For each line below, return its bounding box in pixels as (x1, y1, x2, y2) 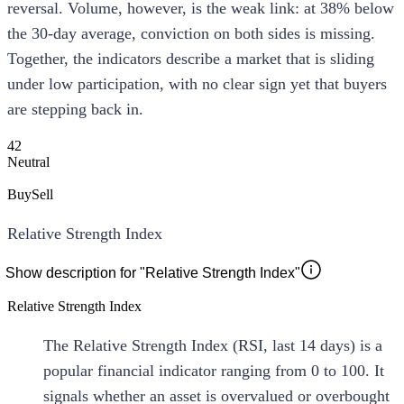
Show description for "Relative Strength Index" (5, 264, 300, 280)
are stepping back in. (7, 99, 143, 118)
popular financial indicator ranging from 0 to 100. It (43, 361, 384, 380)
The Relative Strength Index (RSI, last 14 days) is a (43, 335, 382, 354)
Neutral (7, 153, 50, 170)
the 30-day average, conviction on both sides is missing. (7, 23, 375, 42)
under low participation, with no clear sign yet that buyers (7, 74, 387, 93)
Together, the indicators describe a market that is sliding (7, 49, 374, 68)
